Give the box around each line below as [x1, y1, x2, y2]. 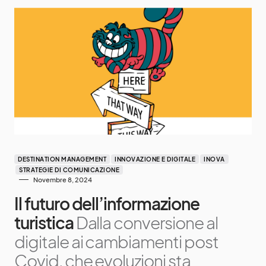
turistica [14, 211, 74, 233]
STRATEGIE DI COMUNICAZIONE [19, 166, 119, 173]
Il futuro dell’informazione [14, 192, 199, 214]
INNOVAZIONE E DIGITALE [115, 155, 195, 163]
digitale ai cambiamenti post [14, 230, 218, 252]
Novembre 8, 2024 [33, 175, 92, 183]
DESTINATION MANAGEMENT [18, 155, 106, 163]
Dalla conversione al [75, 211, 218, 233]
